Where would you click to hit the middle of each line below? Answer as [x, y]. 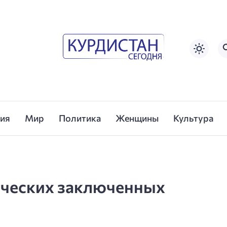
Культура [193, 118]
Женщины [137, 118]
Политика [80, 118]
